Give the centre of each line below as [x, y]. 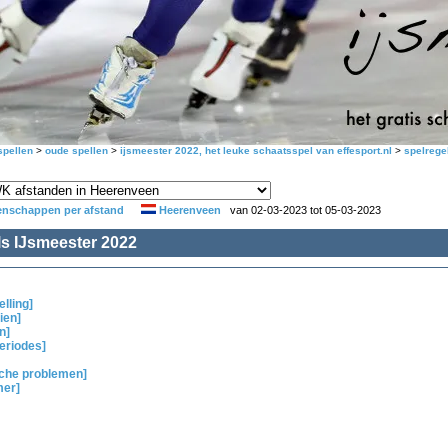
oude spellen [76, 150]
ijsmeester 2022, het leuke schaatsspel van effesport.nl [256, 150]
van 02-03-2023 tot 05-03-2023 [305, 210]
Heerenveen [190, 210]
